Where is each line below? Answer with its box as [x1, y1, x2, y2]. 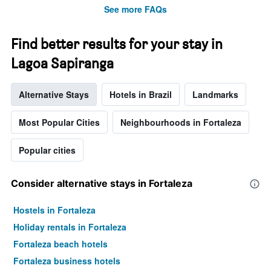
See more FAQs [104, 3, 167, 16]
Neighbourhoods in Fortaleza [120, 116, 241, 129]
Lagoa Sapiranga [11, 54, 114, 73]
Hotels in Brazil [109, 88, 172, 101]
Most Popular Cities [19, 116, 100, 129]
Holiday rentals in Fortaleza [13, 221, 126, 233]
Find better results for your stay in [11, 35, 223, 53]
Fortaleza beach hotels [13, 238, 108, 250]
